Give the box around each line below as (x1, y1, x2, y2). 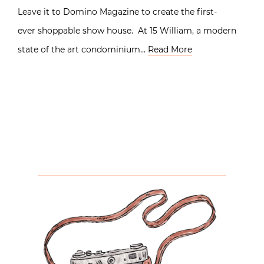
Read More (148, 44, 192, 55)
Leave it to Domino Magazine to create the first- (18, 6, 217, 17)
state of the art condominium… (18, 44, 148, 55)
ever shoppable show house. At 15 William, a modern (18, 25, 236, 36)
